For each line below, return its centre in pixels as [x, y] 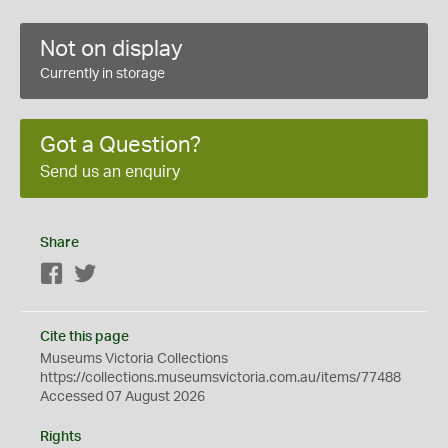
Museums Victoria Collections [134, 359]
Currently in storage [102, 74]
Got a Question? [120, 145]
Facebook [95, 275]
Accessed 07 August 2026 [122, 397]
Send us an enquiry [110, 172]
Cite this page [84, 337]
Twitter [118, 275]
